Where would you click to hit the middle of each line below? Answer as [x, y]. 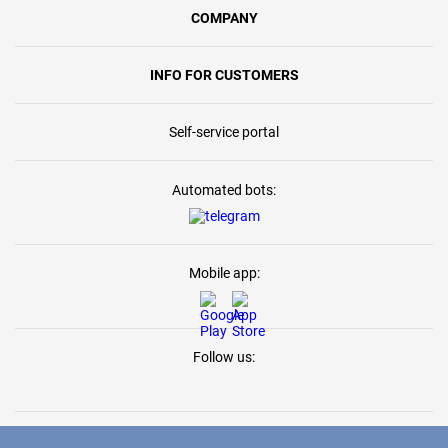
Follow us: [224, 357]
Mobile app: [224, 273]
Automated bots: [224, 190]
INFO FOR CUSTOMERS [224, 75]
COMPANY [224, 18]
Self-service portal [224, 132]
